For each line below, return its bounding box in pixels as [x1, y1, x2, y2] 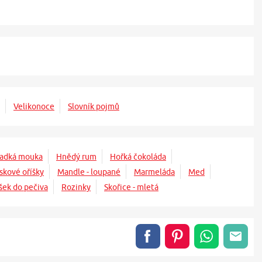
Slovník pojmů [68, 102, 119, 112]
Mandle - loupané [57, 167, 120, 177]
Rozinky [61, 182, 91, 192]
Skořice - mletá [104, 182, 158, 192]
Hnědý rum [56, 152, 96, 162]
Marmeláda [134, 167, 175, 177]
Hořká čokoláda [110, 152, 166, 162]
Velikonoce [13, 102, 54, 112]
